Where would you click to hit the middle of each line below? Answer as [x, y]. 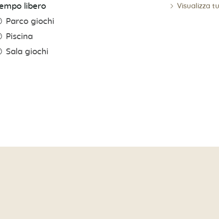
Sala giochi [27, 52]
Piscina [20, 37]
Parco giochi [30, 22]
